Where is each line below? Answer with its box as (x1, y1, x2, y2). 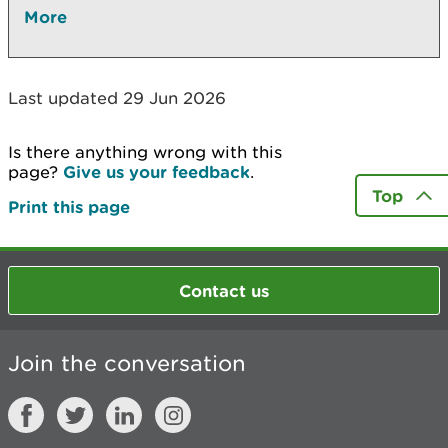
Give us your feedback (63, 162, 250, 181)
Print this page (8, 197, 130, 216)
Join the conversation (8, 350, 246, 377)
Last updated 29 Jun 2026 (8, 88, 226, 108)
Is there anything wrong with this (8, 142, 282, 162)
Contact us (179, 280, 269, 300)
